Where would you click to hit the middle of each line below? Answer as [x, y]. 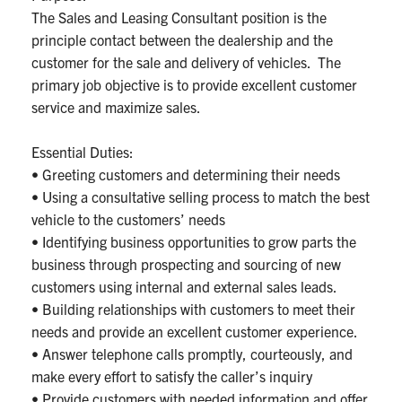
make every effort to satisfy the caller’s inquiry [172, 376]
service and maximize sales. [116, 107]
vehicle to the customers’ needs [128, 219]
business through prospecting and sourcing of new [186, 264]
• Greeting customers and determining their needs [186, 175]
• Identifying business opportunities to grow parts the [194, 242]
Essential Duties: [83, 152]
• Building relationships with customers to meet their [193, 309]
